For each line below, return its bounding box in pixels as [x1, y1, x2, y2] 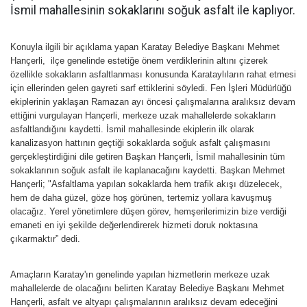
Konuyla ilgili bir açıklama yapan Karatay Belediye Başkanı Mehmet [10, 42, 280, 52]
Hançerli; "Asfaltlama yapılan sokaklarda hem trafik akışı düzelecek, [10, 179, 282, 189]
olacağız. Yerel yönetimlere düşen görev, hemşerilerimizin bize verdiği [10, 206, 286, 217]
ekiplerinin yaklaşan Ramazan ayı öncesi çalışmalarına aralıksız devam [10, 97, 295, 107]
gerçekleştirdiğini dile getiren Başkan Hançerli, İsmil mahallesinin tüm [10, 151, 285, 162]
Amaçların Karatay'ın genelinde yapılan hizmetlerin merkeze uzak [10, 269, 270, 280]
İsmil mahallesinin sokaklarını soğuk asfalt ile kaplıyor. [10, 3, 295, 17]
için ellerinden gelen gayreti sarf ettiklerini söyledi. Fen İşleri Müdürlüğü [10, 83, 291, 93]
